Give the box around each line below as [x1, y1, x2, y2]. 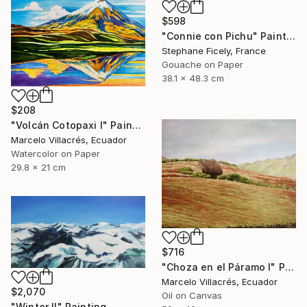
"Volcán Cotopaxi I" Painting [132, 119, 141, 132]
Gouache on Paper [162, 59, 243, 71]
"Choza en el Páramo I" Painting [284, 260, 294, 273]
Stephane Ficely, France [162, 45, 266, 57]
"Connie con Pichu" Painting [286, 30, 295, 42]
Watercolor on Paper [11, 148, 100, 160]
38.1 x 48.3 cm [162, 73, 224, 84]
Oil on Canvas [162, 289, 222, 301]
